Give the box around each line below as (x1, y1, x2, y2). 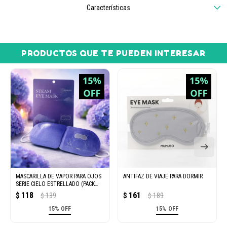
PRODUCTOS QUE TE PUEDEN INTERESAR (21, 48, 206, 58)
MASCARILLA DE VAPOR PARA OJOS (16, 172, 101, 180)
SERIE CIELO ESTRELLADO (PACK (16, 180, 95, 187)
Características (87, 4, 130, 12)
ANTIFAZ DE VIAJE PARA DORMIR (123, 172, 203, 180)
